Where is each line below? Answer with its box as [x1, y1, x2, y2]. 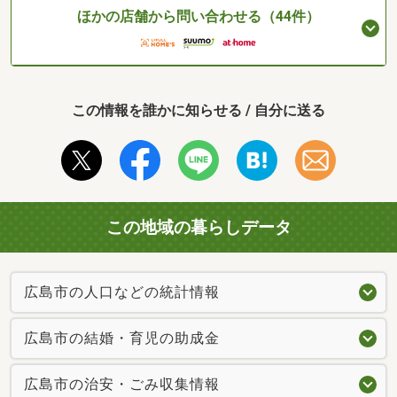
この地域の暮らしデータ [105, 216, 292, 237]
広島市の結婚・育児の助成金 [24, 330, 220, 347]
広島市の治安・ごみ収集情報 [24, 376, 220, 393]
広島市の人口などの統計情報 [24, 284, 220, 301]
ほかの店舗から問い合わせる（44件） [77, 8, 320, 26]
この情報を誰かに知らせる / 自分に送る [72, 101, 325, 119]
